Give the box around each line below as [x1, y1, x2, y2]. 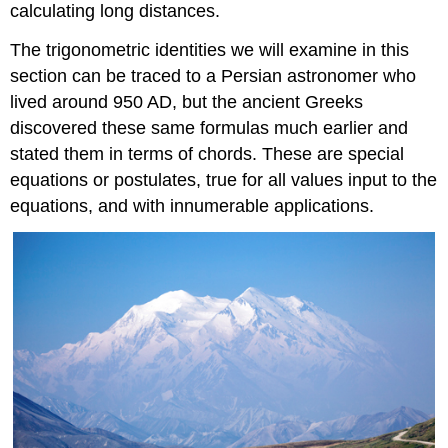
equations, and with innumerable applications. [10, 196, 375, 217]
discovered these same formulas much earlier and [10, 118, 409, 139]
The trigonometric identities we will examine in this [10, 40, 410, 61]
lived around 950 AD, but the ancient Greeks [10, 92, 364, 113]
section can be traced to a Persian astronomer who [10, 66, 417, 87]
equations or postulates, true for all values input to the [10, 170, 438, 191]
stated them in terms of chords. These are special [10, 144, 405, 165]
